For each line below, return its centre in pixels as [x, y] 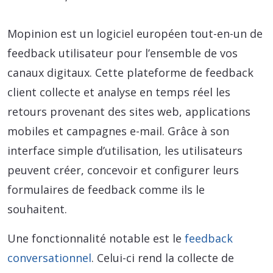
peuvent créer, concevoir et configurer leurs [123, 170]
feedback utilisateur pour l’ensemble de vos [122, 53]
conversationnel [49, 258]
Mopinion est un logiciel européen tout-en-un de [135, 34]
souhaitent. [37, 209]
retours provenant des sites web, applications [129, 112]
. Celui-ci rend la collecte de [163, 258]
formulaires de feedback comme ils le [106, 190]
